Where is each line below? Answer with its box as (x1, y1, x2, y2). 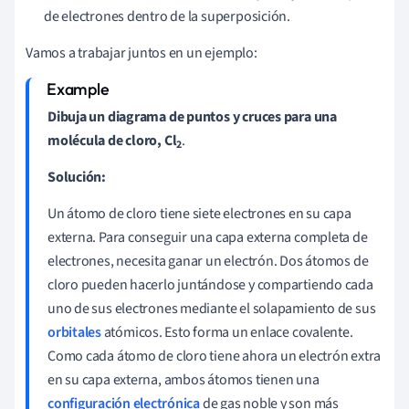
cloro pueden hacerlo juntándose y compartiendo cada (47, 274, 373, 295)
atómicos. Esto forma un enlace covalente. (100, 321, 353, 342)
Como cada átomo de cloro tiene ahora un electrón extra (47, 345, 382, 366)
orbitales (47, 321, 101, 342)
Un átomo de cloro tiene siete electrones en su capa (47, 203, 351, 224)
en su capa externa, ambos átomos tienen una (47, 369, 320, 390)
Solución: (47, 166, 107, 187)
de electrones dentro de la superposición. (44, 5, 290, 26)
